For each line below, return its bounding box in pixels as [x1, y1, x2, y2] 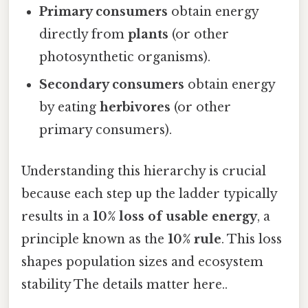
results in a [21, 208, 93, 224]
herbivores [100, 100, 171, 115]
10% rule [168, 231, 221, 247]
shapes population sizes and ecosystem [21, 254, 263, 269]
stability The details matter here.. [21, 276, 228, 292]
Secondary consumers [39, 77, 185, 93]
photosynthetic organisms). [39, 49, 211, 65]
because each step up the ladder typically [21, 186, 277, 201]
